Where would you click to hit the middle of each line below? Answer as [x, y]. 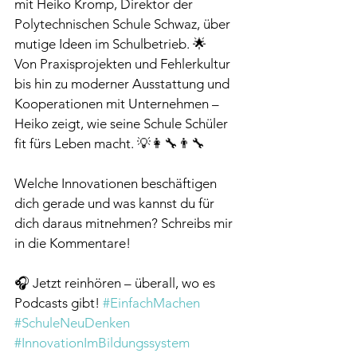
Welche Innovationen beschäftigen [117, 183]
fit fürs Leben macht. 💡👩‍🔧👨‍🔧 [110, 143]
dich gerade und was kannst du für [116, 203]
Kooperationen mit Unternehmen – [118, 104]
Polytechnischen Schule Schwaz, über [124, 24]
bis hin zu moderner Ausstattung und [124, 84]
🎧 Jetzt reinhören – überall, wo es [116, 283]
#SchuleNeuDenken [72, 323]
